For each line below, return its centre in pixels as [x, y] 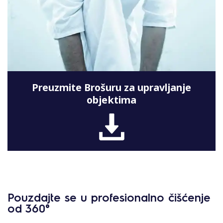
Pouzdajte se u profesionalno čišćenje [109, 197]
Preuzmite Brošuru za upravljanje [111, 88]
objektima [111, 100]
